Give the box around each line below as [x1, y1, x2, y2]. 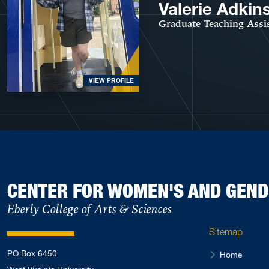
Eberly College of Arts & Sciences [7, 201, 172, 219]
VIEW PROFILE [89, 77, 134, 85]
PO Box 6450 [7, 249, 57, 259]
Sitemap [209, 226, 243, 238]
